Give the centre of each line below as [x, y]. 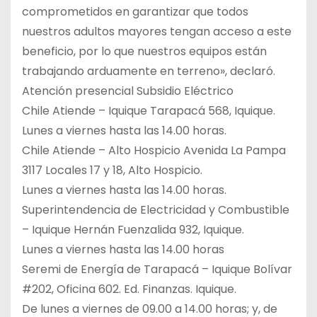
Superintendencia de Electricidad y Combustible [156, 209]
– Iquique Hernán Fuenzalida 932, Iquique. [133, 229]
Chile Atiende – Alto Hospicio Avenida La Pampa [154, 150]
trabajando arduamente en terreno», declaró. [149, 71]
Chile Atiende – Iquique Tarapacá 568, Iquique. [149, 110]
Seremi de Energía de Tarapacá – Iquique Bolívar [157, 269]
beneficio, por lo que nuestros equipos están [144, 51]
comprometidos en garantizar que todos [135, 11]
